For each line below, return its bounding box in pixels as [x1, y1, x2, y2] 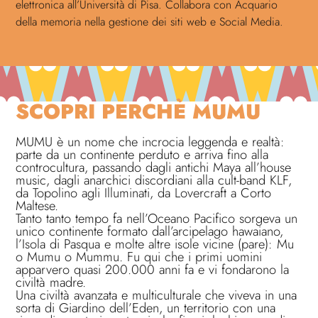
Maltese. [16, 196, 59, 216]
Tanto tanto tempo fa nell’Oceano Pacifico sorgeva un [16, 209, 298, 229]
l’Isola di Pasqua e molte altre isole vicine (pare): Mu [16, 234, 295, 254]
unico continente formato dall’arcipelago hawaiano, [16, 221, 284, 241]
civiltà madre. [16, 273, 91, 292]
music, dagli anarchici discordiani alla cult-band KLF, [16, 170, 292, 190]
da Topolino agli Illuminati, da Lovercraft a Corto [16, 183, 272, 203]
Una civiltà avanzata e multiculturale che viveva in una [16, 285, 297, 305]
